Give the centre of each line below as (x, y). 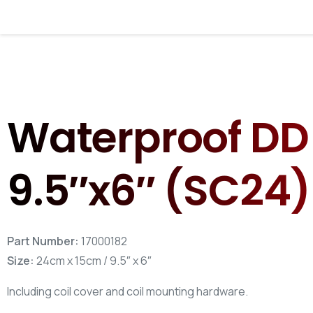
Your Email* (227, 139)
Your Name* (227, 70)
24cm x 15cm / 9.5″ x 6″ (93, 261)
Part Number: (43, 241)
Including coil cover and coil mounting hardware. (128, 291)
